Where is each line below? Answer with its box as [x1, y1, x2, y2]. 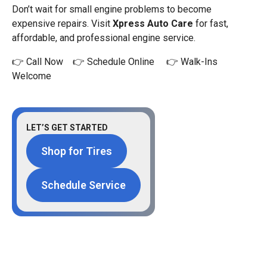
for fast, [193, 17, 228, 29]
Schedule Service [41, 178, 126, 191]
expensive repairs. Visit [12, 17, 113, 29]
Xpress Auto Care [113, 17, 193, 29]
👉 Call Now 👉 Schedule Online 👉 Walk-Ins [12, 55, 218, 67]
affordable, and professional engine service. [12, 32, 195, 44]
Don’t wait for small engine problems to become [12, 3, 212, 15]
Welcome [12, 70, 51, 82]
